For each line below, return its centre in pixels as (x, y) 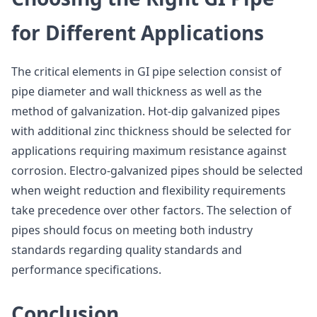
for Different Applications (138, 33)
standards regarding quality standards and (127, 250)
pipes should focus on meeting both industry (132, 230)
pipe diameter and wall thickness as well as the (137, 91)
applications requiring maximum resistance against (149, 151)
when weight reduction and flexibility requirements (149, 190)
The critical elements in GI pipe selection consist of (146, 71)
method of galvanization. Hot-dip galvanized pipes (146, 111)
